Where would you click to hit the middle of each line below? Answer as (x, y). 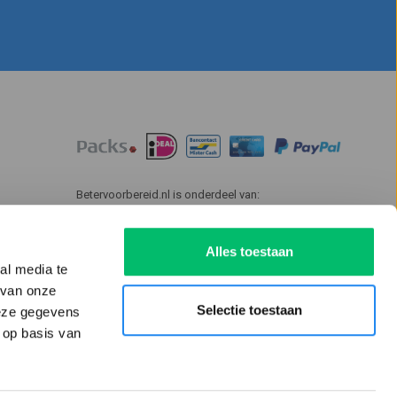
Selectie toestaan (249, 309)
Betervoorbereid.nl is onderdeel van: (168, 194)
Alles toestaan (249, 252)
